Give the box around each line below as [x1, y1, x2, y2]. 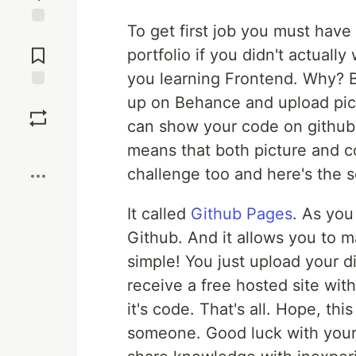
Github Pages [191, 204, 292, 223]
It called [127, 204, 191, 223]
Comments [10, 42, 66, 56]
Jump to [17, 29, 60, 43]
